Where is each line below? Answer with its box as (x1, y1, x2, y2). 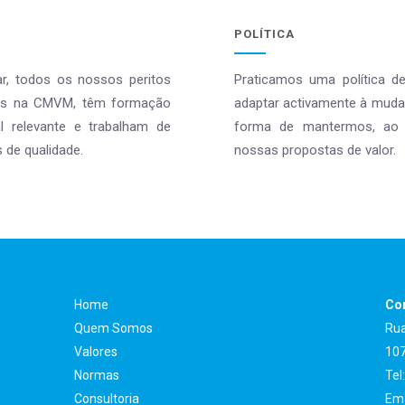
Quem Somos (74, 321, 154, 335)
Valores (74, 344, 118, 359)
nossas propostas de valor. (234, 142, 396, 158)
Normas (74, 368, 120, 382)
